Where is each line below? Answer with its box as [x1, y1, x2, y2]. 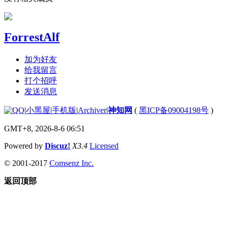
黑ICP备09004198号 [139, 105, 209, 115]
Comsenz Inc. [49, 158, 94, 167]
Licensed [90, 141, 119, 150]
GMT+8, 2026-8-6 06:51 [4, 124, 85, 133]
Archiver [78, 105, 106, 115]
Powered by [4, 141, 45, 150]
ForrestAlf [4, 30, 60, 44]
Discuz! [45, 141, 70, 150]
